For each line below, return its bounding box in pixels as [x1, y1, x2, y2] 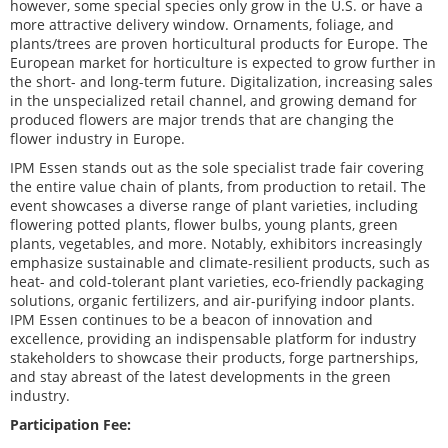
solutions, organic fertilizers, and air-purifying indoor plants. [10, 291, 415, 310]
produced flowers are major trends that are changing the [10, 110, 394, 129]
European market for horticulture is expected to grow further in [10, 53, 436, 72]
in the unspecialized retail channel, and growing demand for [10, 91, 417, 110]
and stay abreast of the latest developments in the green [10, 367, 391, 386]
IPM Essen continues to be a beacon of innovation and [10, 310, 373, 329]
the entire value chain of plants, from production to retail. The [10, 177, 426, 196]
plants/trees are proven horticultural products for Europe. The [10, 34, 428, 53]
